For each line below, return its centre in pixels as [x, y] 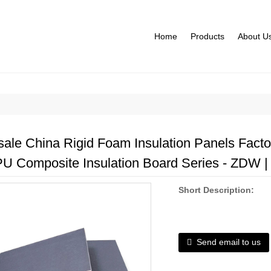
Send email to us [229, 242]
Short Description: [217, 190]
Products [207, 36]
